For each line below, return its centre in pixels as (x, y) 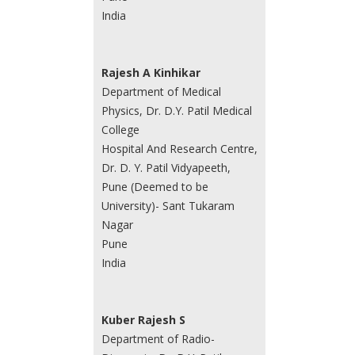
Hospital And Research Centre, (179, 149)
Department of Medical (161, 92)
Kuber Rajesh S (143, 320)
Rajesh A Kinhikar (151, 73)
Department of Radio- (158, 339)
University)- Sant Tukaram (168, 206)
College (120, 130)
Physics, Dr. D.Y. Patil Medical (176, 111)
